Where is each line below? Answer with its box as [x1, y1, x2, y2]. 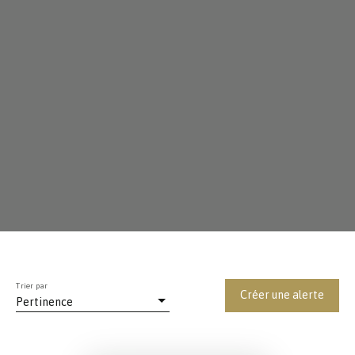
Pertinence [16, 295, 73, 308]
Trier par [16, 281, 48, 291]
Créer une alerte [240, 288, 324, 301]
